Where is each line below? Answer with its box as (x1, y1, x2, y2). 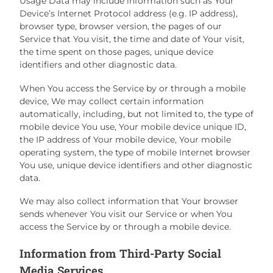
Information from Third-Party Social (19, 245, 221, 261)
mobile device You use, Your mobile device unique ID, (19, 121, 246, 132)
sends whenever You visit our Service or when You (19, 208, 232, 220)
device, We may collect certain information (19, 95, 204, 107)
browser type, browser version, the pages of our (19, 21, 222, 32)
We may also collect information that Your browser (19, 196, 238, 207)
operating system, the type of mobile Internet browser (19, 146, 250, 158)
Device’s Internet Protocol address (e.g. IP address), (19, 8, 238, 19)
